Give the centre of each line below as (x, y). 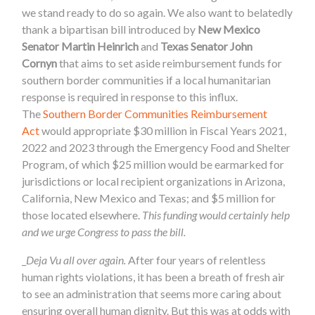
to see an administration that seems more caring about (152, 293)
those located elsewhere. (82, 214)
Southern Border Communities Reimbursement (155, 113)
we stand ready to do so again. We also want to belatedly (157, 12)
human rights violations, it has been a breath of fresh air (154, 276)
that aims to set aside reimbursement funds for (170, 63)
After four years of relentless (196, 259)
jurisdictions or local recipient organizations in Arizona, (154, 181)
